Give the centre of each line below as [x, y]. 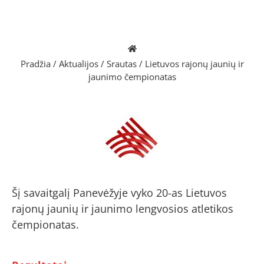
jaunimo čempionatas [132, 77]
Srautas [121, 64]
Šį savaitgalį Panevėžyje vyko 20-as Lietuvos [119, 192]
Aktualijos [78, 64]
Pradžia [35, 64]
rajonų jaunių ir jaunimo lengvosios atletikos [123, 208]
